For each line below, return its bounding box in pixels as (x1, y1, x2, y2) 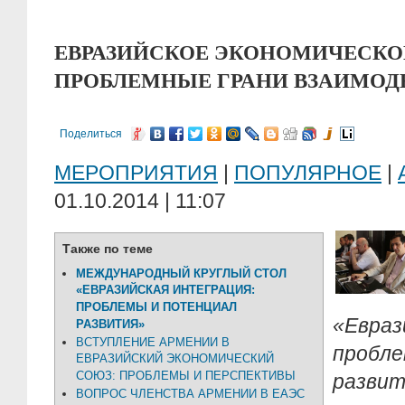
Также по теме (62, 241, 153, 256)
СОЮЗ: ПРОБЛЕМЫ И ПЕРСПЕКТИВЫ (76, 369, 296, 383)
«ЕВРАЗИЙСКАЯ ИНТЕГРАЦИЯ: (76, 283, 255, 297)
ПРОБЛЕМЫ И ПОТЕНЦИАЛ (76, 300, 237, 315)
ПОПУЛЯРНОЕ (234, 161, 381, 184)
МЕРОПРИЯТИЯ (54, 161, 218, 184)
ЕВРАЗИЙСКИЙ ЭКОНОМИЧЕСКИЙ (76, 352, 274, 366)
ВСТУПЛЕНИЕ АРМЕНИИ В (76, 335, 230, 349)
